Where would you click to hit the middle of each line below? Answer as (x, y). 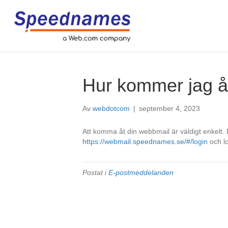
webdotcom (111, 108)
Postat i (95, 172)
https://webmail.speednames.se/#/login (145, 141)
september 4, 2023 (169, 108)
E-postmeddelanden (141, 172)
